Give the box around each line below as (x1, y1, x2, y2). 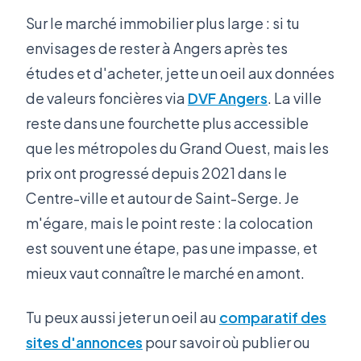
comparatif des (219, 307, 326, 326)
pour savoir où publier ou (143, 332, 310, 351)
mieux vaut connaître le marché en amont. (26, 263, 305, 282)
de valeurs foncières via (26, 88, 188, 107)
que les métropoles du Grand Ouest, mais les (26, 138, 329, 157)
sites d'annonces (26, 332, 143, 351)
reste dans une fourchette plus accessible (26, 113, 309, 132)
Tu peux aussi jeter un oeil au (26, 307, 219, 326)
